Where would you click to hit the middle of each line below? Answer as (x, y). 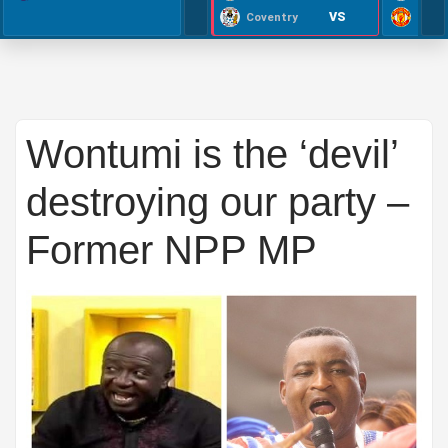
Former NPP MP (171, 250)
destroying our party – (217, 202)
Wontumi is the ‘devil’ (212, 154)
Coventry (272, 17)
